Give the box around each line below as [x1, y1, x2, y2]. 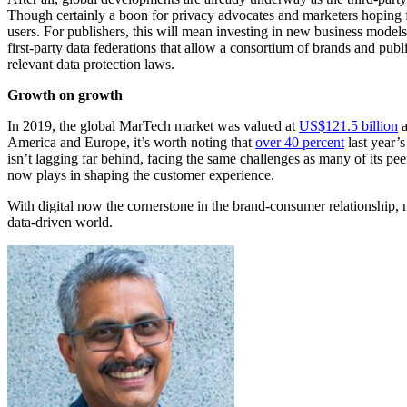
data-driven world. [7, 214, 113, 231]
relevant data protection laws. [7, 56, 174, 73]
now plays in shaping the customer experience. [7, 167, 274, 184]
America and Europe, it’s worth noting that [7, 134, 255, 151]
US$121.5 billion [299, 118, 398, 134]
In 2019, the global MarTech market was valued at [7, 118, 299, 134]
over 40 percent [255, 134, 344, 151]
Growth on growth [7, 87, 123, 104]
